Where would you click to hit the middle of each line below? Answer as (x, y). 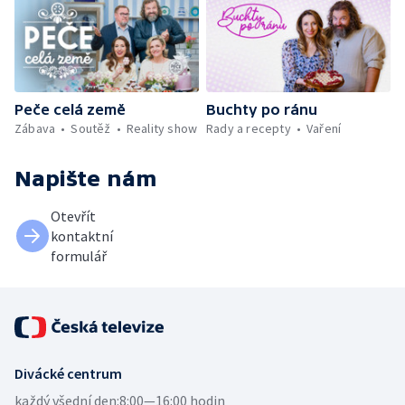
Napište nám (86, 178)
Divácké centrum (68, 373)
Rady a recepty (249, 128)
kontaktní (82, 235)
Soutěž (91, 128)
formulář (79, 255)
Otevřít (73, 216)
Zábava (35, 128)
